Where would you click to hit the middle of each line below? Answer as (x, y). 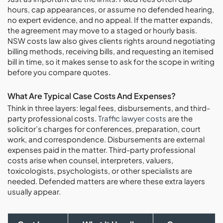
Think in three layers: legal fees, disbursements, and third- (109, 108)
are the (179, 118)
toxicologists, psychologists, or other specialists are (100, 170)
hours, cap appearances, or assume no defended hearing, (111, 9)
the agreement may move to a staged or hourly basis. (102, 30)
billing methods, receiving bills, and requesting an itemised (111, 51)
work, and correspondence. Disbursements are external (106, 139)
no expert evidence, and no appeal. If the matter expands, (110, 20)
